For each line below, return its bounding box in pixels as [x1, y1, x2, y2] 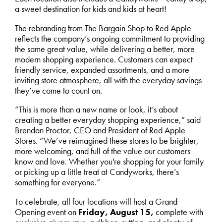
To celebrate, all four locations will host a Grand [14, 196, 177, 207]
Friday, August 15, [78, 206, 154, 218]
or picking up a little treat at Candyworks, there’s [14, 166, 179, 178]
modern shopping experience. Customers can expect [14, 54, 193, 65]
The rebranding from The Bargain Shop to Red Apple [14, 22, 191, 34]
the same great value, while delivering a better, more [14, 43, 195, 55]
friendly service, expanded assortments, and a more [14, 64, 189, 75]
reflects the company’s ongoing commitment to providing [14, 33, 205, 44]
